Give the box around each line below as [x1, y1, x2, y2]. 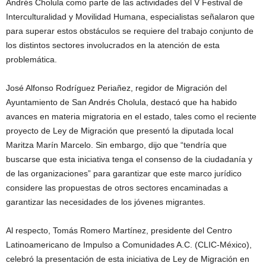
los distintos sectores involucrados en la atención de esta [6, 40, 220, 50]
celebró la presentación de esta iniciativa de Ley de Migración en [6, 254, 249, 264]
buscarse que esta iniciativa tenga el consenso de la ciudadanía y [6, 154, 252, 164]
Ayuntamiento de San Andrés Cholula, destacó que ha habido [6, 97, 237, 107]
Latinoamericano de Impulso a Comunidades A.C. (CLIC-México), [6, 239, 252, 249]
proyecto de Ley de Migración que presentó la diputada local [6, 125, 233, 135]
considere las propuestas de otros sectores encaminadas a [6, 182, 228, 192]
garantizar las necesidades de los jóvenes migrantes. [6, 197, 205, 207]
